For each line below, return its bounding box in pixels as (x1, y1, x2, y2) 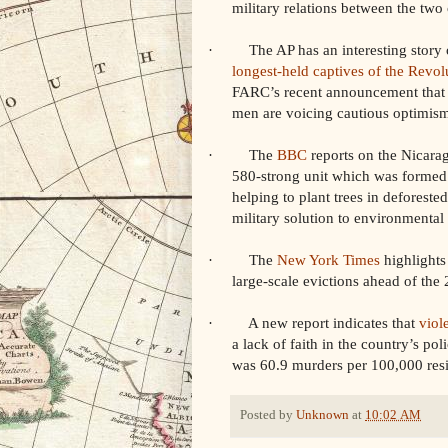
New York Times (277, 250, 380, 268)
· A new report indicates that (208, 313, 419, 331)
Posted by (240, 407, 296, 422)
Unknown (296, 407, 349, 422)
